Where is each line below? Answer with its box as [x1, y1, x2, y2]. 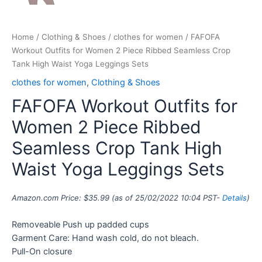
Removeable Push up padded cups [12, 219, 149, 230]
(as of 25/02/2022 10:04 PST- [109, 192, 222, 202]
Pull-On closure [12, 246, 72, 257]
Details [222, 192, 247, 202]
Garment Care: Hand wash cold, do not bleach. [12, 233, 199, 244]
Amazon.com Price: [12, 192, 84, 202]
